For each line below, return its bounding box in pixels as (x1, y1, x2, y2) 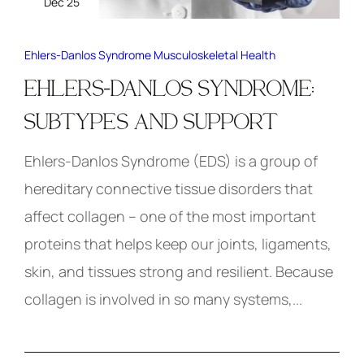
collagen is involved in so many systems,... (24, 289, 302, 310)
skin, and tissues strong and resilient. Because (24, 262, 333, 282)
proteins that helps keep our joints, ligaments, (24, 234, 331, 254)
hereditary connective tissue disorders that (24, 179, 313, 199)
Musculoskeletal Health (154, 47, 275, 63)
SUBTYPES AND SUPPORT (24, 108, 278, 135)
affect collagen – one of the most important (24, 206, 316, 227)
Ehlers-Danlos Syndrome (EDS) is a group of (24, 151, 318, 171)
